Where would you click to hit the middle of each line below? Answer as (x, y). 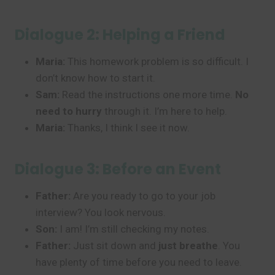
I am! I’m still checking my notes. (133, 229)
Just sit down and (114, 246)
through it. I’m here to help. (165, 111)
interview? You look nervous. (101, 212)
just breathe (188, 246)
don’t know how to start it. (95, 78)
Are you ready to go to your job (143, 196)
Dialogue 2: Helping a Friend (120, 35)
